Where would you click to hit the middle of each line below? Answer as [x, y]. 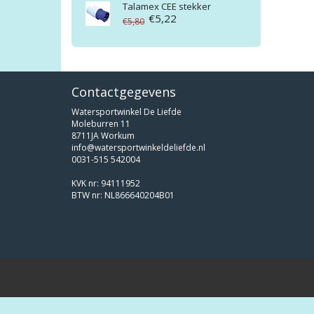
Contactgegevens [124, 92]
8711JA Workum [103, 136]
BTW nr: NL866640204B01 [123, 196]
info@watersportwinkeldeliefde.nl [138, 148]
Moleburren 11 [101, 124]
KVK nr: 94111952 [106, 184]
